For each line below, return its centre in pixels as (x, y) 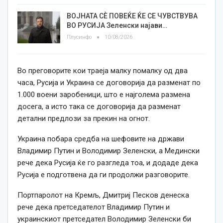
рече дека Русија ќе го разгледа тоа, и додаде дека (108, 163)
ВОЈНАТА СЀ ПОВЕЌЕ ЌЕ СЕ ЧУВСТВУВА (132, 16)
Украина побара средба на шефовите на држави (101, 139)
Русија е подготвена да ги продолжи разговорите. (104, 174)
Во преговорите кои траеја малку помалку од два (103, 70)
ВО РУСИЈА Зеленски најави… (117, 26)
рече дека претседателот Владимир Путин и (94, 207)
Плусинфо (80, 37)
